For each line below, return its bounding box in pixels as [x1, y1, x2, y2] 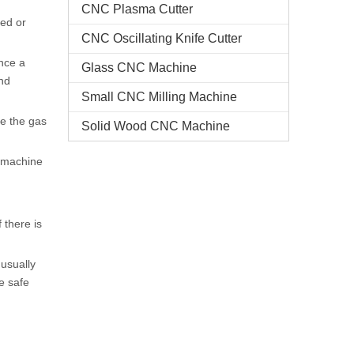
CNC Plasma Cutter [81, 2, 193, 16]
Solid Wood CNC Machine [81, 119, 230, 133]
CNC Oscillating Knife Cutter [81, 32, 242, 45]
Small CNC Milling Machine [81, 90, 237, 104]
